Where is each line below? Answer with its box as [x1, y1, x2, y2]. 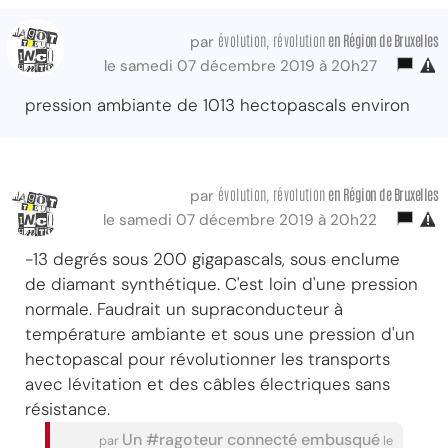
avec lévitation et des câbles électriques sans [25, 372, 390, 395]
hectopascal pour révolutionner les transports [25, 347, 390, 370]
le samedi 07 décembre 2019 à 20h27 [104, 55, 385, 76]
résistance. [25, 397, 110, 420]
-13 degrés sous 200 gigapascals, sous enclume [25, 247, 400, 270]
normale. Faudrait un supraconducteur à [25, 297, 343, 320]
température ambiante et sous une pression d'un [25, 322, 415, 345]
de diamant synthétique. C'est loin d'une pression [25, 272, 418, 295]
